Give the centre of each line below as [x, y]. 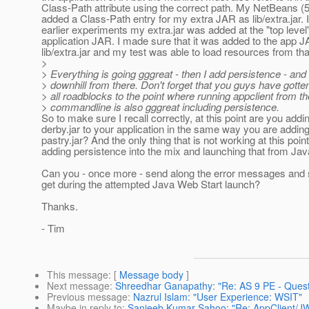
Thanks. [60, 206]
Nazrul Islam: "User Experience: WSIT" [218, 297]
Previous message [87, 297]
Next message [78, 286]
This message [78, 275]
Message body [151, 275]
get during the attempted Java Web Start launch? [151, 184]
